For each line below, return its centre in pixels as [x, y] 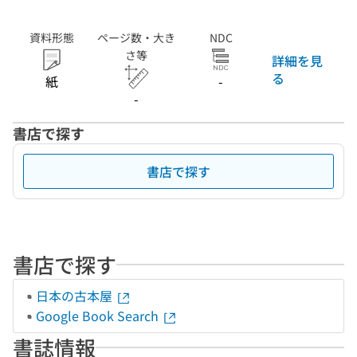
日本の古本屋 [76, 296]
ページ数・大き [136, 37]
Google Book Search [99, 316]
